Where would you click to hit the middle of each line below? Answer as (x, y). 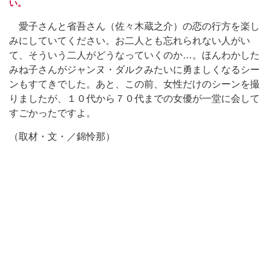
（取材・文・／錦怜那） (62, 136)
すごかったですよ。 (52, 113)
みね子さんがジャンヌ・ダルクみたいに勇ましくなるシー (134, 69)
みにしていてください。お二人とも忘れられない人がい (130, 40)
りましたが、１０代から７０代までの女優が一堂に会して (134, 98)
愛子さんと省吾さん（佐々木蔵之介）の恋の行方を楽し (134, 26)
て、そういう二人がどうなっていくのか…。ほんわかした (134, 55)
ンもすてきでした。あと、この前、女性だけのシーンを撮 (134, 84)
